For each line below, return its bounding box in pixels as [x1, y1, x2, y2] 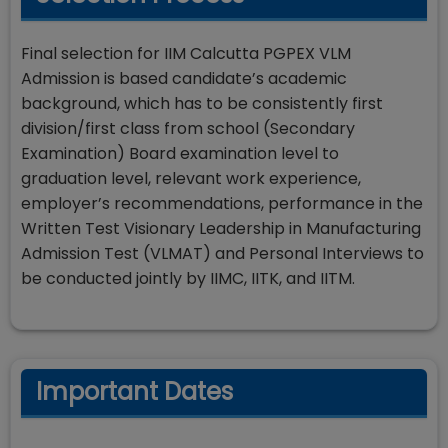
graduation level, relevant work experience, [21, 167, 361, 190]
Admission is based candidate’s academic [21, 67, 347, 90]
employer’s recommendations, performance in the [21, 192, 423, 215]
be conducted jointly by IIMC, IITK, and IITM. [21, 267, 355, 290]
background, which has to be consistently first [21, 92, 383, 115]
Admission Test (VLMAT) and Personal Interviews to [21, 242, 424, 265]
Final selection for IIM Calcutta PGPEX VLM [21, 42, 351, 65]
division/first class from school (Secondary [21, 117, 355, 140]
